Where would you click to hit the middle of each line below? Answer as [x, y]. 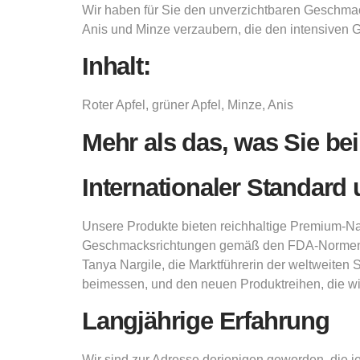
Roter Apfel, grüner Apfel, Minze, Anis [188, 105]
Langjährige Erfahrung [206, 321]
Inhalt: [116, 67]
